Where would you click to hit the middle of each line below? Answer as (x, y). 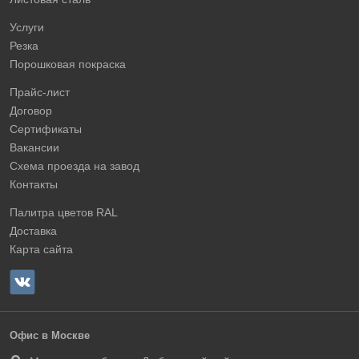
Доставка (33, 230)
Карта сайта (41, 249)
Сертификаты (46, 129)
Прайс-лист (40, 92)
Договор (31, 110)
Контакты (34, 184)
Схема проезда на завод (75, 165)
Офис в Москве (50, 335)
